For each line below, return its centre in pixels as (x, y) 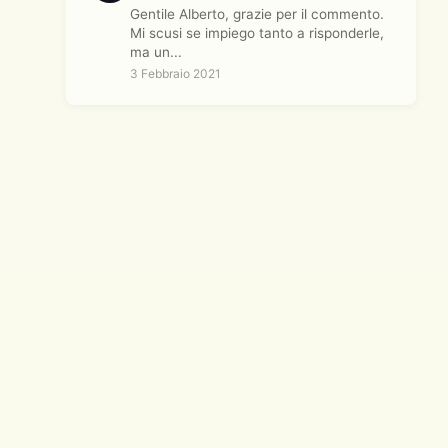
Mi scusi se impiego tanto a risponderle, (257, 33)
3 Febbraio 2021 (175, 73)
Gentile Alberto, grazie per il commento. (257, 14)
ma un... (156, 52)
